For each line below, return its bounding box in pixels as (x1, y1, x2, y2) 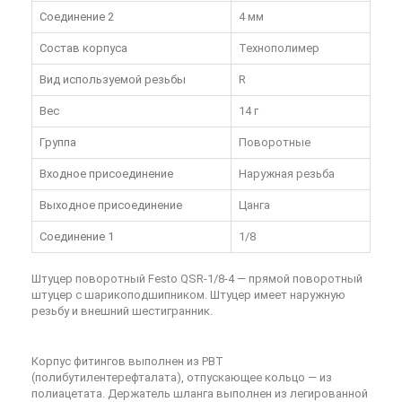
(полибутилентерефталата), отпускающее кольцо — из (31, 371, 332, 385)
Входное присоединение (39, 167, 173, 181)
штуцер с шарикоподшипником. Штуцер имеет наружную (31, 288, 345, 302)
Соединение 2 (39, 10, 114, 24)
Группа (39, 135, 76, 150)
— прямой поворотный (234, 272, 363, 286)
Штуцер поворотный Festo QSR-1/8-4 (31, 272, 234, 286)
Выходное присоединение (39, 198, 182, 213)
